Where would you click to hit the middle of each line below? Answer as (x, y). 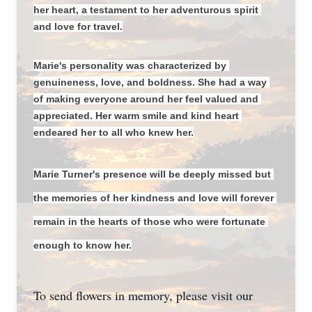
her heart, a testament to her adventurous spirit (146, 10)
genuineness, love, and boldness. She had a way (150, 82)
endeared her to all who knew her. (114, 132)
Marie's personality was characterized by (130, 65)
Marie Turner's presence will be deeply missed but (152, 174)
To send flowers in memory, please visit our (143, 295)
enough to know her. (83, 245)
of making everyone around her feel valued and (146, 99)
